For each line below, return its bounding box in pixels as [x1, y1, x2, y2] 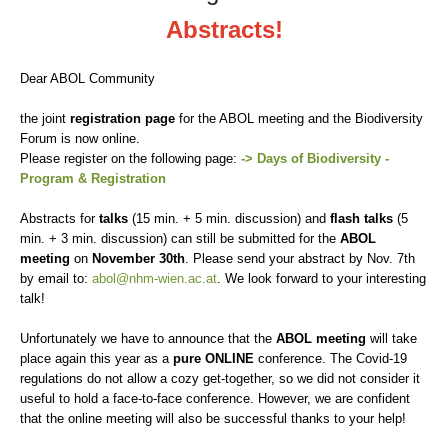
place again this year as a [20, 351, 173, 366]
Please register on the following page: [20, 151, 237, 166]
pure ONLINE [173, 351, 254, 366]
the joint [20, 111, 66, 126]
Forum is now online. [20, 131, 140, 146]
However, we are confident [258, 391, 410, 406]
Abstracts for [20, 211, 99, 226]
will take [366, 331, 417, 346]
